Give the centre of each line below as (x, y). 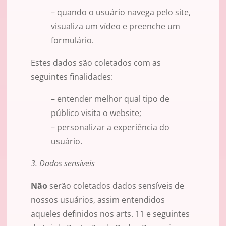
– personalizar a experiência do (110, 127)
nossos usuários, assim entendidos (98, 200)
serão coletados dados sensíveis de (117, 186)
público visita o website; (96, 113)
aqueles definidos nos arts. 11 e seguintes (110, 214)
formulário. (72, 41)
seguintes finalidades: (72, 77)
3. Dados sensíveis (63, 164)
